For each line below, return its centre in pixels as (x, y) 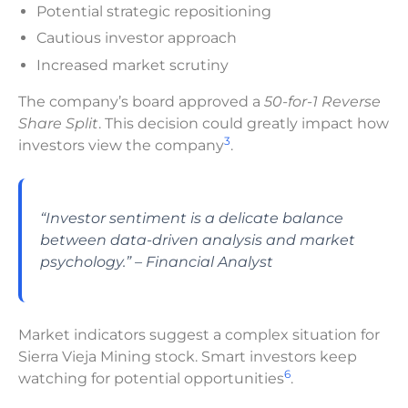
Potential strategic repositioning (154, 11)
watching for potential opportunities (151, 378)
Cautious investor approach (137, 38)
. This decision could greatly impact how (244, 123)
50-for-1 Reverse (322, 101)
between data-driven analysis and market (198, 240)
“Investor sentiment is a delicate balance (192, 218)
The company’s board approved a (141, 101)
